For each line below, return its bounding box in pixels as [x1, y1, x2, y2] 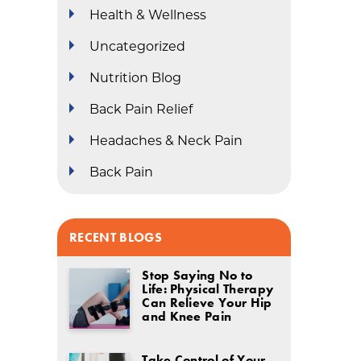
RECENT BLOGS [69, 229, 162, 247]
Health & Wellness [89, 6, 207, 23]
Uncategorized [89, 38, 186, 54]
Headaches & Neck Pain [89, 132, 243, 148]
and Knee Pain [142, 308, 232, 326]
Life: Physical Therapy [142, 280, 274, 298]
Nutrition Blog [89, 69, 182, 85]
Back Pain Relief [89, 101, 193, 117]
